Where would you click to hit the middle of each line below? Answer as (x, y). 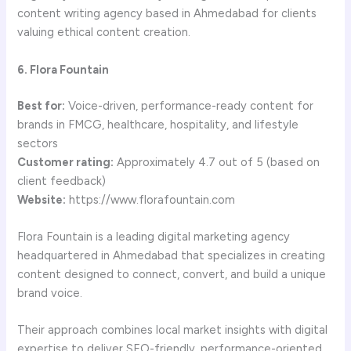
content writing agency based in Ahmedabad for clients (167, 14)
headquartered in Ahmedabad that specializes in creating (172, 255)
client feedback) (62, 181)
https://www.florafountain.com (151, 199)
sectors (38, 143)
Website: (42, 199)
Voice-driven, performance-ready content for (190, 105)
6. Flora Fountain (63, 69)
